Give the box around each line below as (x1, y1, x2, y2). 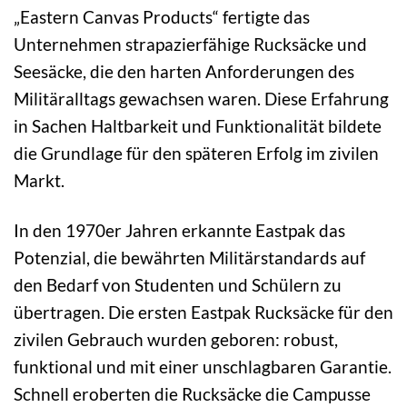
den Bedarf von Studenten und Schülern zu (14, 274, 342, 296)
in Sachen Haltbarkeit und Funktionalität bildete (14, 115, 382, 137)
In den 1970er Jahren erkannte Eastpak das (14, 220, 345, 242)
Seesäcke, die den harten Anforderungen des (14, 61, 354, 83)
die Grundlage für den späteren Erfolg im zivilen (14, 143, 379, 164)
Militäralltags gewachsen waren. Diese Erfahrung (14, 88, 389, 110)
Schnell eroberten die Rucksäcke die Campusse (14, 383, 371, 405)
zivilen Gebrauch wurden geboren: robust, (14, 329, 338, 351)
